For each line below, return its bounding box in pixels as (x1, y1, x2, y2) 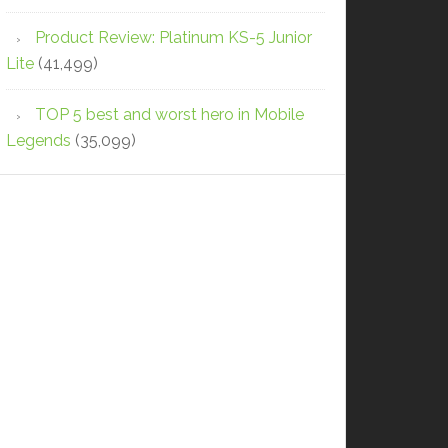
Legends (6, 130, 71, 150)
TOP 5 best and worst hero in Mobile (35, 104, 304, 124)
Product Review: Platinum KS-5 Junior (35, 27, 312, 47)
